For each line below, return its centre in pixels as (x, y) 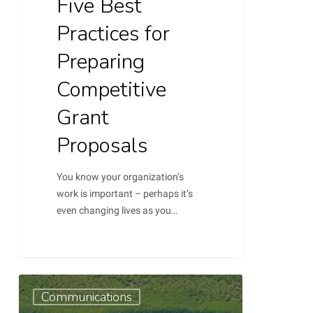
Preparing (101, 62)
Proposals (102, 146)
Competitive (112, 90)
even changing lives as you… (117, 211)
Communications (86, 297)
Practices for (114, 34)
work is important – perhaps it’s (125, 194)
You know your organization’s (121, 177)
